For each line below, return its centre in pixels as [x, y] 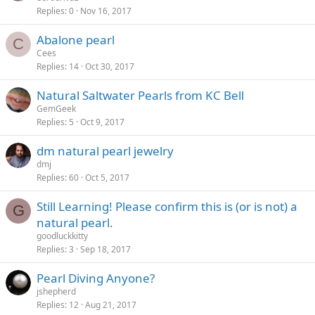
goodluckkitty [62, 236]
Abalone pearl [76, 40]
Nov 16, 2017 [106, 11]
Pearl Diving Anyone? [96, 278]
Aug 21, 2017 [111, 305]
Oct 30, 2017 [110, 66]
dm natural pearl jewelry [105, 151]
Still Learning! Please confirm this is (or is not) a [167, 206]
